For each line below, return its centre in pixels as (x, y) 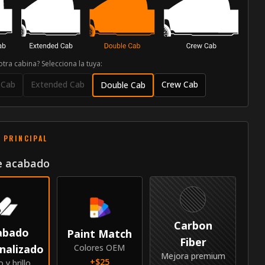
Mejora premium (193, 256)
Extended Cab (57, 84)
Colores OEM (100, 247)
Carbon (193, 225)
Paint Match (100, 233)
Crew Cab (180, 84)
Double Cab (123, 85)
